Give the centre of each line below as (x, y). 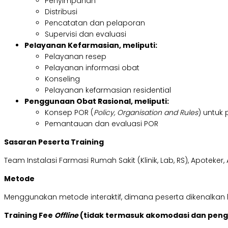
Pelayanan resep (76, 57)
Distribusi (61, 12)
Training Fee (29, 216)
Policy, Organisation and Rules (146, 113)
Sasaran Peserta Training (54, 142)
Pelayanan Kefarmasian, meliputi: (91, 46)
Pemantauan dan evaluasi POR (102, 124)
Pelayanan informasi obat (92, 68)
